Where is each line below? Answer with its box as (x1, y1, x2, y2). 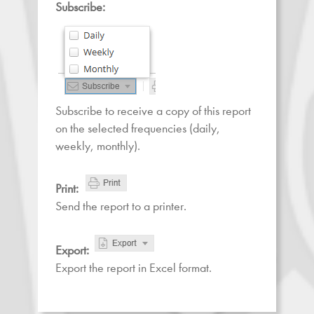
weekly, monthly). (55, 138, 140, 153)
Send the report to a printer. (55, 198, 186, 214)
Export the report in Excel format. (55, 260, 212, 275)
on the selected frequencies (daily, (55, 121, 220, 136)
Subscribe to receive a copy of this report (55, 103, 251, 118)
